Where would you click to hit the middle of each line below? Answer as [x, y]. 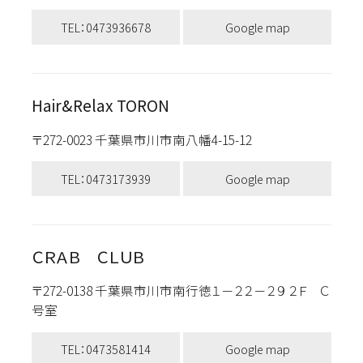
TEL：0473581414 [105, 349]
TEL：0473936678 [105, 27]
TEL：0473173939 [105, 178]
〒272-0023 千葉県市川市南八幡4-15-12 [149, 139]
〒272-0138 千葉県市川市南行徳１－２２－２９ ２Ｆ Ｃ [181, 290]
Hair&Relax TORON [100, 106]
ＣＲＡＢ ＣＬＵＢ [88, 257]
